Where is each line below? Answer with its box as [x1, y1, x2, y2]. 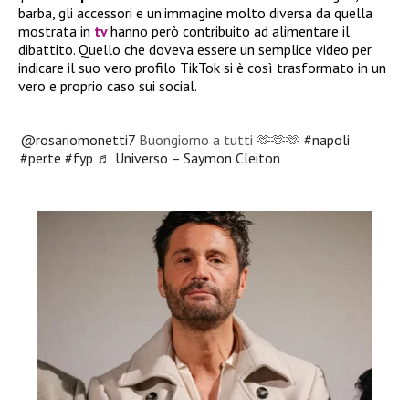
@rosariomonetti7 [20, 131, 136, 150]
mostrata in [18, 22, 94, 41]
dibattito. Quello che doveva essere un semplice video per [18, 40, 372, 59]
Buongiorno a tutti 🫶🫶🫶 [135, 131, 305, 150]
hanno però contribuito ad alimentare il [110, 22, 350, 41]
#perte [20, 149, 62, 168]
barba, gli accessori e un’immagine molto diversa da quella [18, 4, 372, 23]
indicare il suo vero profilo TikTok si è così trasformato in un [18, 58, 386, 78]
